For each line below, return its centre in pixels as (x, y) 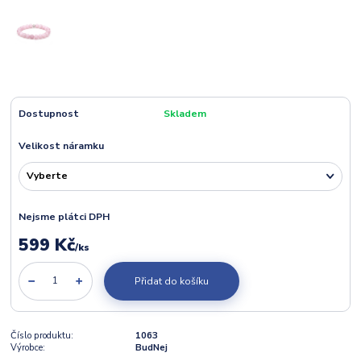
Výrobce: (28, 347)
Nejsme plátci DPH (64, 216)
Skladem (185, 113)
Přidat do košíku (171, 281)
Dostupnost (48, 113)
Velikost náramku (61, 145)
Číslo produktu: (42, 335)
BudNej (151, 347)
